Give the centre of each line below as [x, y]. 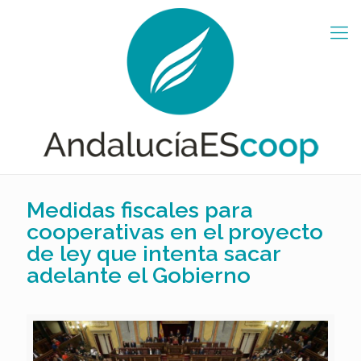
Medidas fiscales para [140, 210]
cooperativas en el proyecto [175, 231]
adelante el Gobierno [139, 275]
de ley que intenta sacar [154, 253]
